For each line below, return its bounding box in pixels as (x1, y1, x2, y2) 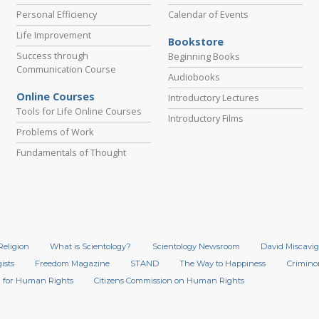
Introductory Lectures (167, 91, 259, 105)
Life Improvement (16, 28, 91, 42)
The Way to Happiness (179, 258, 266, 269)
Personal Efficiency (16, 8, 97, 21)
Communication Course (16, 63, 116, 76)
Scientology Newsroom (152, 241, 240, 252)
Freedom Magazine (35, 258, 110, 269)
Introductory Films (167, 112, 244, 125)
